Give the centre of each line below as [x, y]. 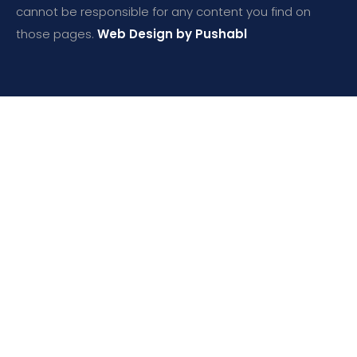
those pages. [57, 33]
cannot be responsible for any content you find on [163, 11]
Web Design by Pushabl [172, 33]
